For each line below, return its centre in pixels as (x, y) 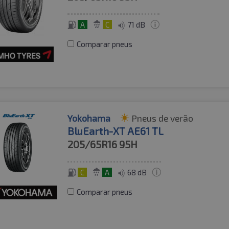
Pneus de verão (163, 118)
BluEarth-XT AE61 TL (116, 131)
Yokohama (89, 118)
